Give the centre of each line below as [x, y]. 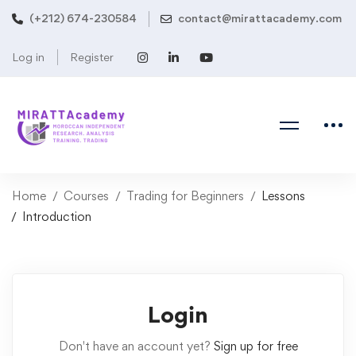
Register [92, 57]
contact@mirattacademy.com [260, 17]
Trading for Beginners [185, 196]
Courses [86, 196]
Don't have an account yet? [136, 346]
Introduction [57, 217]
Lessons [283, 196]
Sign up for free [255, 346]
